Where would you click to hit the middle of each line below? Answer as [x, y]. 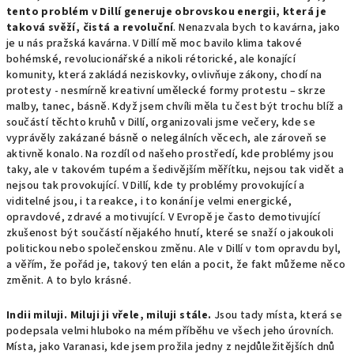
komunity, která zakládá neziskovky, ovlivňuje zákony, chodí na [164, 75]
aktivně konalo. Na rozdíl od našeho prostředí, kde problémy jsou [170, 154]
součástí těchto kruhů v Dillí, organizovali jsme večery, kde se [161, 123]
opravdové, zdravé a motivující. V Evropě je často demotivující [164, 218]
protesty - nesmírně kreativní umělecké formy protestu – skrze [166, 91]
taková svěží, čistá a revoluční [90, 28]
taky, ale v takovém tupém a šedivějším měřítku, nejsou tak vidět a [175, 170]
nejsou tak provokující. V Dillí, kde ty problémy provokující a [156, 186]
